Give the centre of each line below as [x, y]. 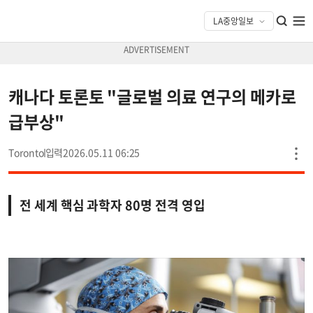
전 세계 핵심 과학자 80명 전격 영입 [112, 205]
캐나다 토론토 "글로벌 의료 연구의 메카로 [152, 96]
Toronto [26, 152]
